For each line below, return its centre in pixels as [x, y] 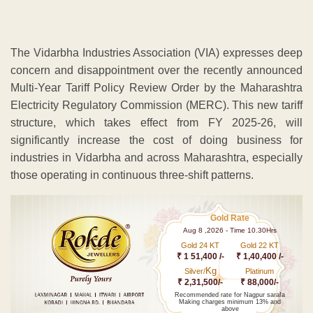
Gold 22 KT [260, 245]
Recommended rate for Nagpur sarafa [230, 294]
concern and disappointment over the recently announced [156, 70]
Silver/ [195, 271]
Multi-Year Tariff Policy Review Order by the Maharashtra [156, 87]
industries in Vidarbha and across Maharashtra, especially [156, 157]
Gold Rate [230, 218]
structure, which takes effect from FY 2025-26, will [156, 122]
